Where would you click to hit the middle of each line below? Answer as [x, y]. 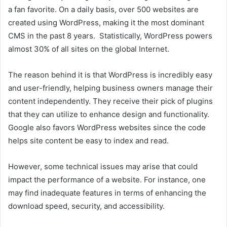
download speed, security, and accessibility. [86, 206]
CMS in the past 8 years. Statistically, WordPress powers [110, 35]
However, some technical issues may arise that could [103, 166]
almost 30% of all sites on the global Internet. [89, 49]
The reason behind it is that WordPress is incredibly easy [110, 74]
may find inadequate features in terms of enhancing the [107, 193]
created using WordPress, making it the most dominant [106, 22]
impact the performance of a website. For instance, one [107, 179]
